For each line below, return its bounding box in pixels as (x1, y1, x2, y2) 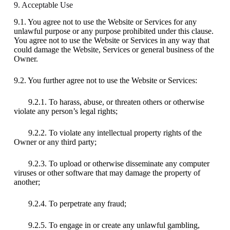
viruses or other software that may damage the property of (13, 168, 200, 177)
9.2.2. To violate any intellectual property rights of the (13, 128, 202, 137)
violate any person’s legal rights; (13, 106, 118, 116)
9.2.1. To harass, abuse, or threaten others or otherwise (13, 97, 204, 106)
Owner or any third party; (13, 137, 97, 146)
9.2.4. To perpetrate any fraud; (13, 199, 126, 208)
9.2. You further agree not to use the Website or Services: (13, 75, 197, 85)
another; (13, 177, 40, 186)
